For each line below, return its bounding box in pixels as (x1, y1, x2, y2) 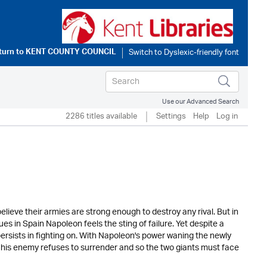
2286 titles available (66, 108, 137, 125)
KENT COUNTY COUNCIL (26, 45, 116, 61)
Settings (156, 108, 186, 125)
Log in (216, 108, 238, 125)
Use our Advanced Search (162, 94, 239, 109)
